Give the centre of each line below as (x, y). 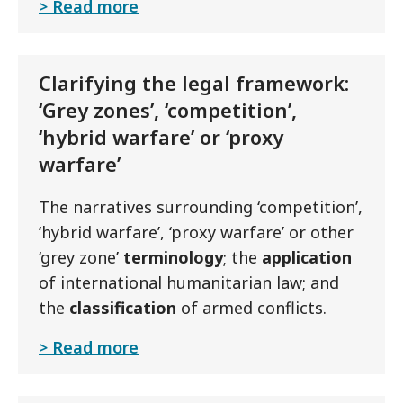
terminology (173, 257)
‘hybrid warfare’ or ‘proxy (161, 137)
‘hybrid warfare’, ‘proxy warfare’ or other (196, 232)
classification (123, 308)
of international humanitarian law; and (189, 282)
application (307, 257)
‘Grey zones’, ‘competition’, (168, 110)
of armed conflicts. (251, 308)
